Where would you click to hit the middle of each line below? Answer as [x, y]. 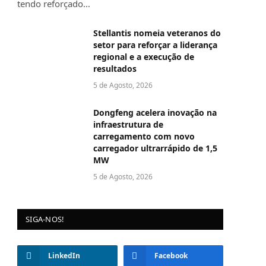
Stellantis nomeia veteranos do [157, 33]
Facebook [171, 256]
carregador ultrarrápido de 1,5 [155, 148]
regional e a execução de [144, 57]
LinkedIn [64, 256]
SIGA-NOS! [45, 219]
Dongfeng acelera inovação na [155, 113]
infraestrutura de [128, 125]
